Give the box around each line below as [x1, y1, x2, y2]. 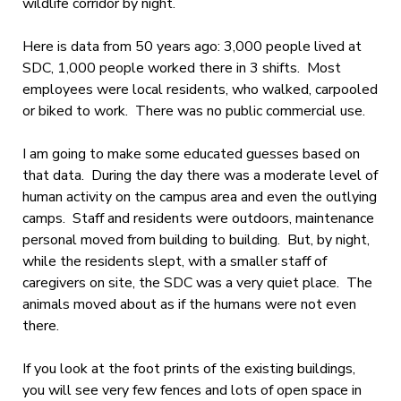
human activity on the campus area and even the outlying [21, 186, 377, 207]
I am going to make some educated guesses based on [21, 143, 360, 164]
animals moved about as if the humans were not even [21, 294, 356, 314]
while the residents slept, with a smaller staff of [21, 251, 327, 271]
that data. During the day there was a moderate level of [21, 165, 378, 185]
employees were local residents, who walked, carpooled [21, 79, 378, 99]
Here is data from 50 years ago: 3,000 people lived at [21, 36, 362, 56]
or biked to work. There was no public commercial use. [21, 100, 365, 121]
